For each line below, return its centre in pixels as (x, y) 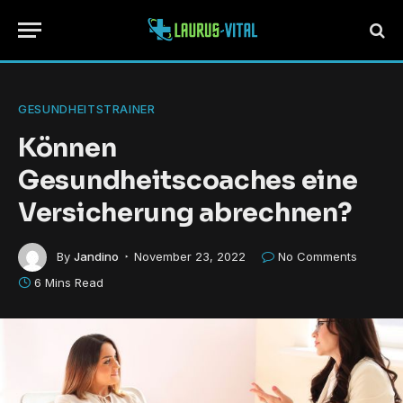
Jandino (96, 256)
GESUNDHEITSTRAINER (87, 109)
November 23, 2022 (190, 256)
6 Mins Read (69, 282)
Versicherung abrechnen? (185, 212)
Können (67, 148)
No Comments (318, 256)
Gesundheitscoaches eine (188, 180)
